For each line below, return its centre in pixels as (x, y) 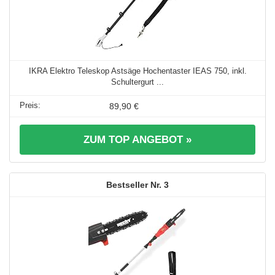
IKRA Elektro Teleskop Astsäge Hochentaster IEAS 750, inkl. (137, 71)
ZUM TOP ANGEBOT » (137, 139)
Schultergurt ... (137, 82)
